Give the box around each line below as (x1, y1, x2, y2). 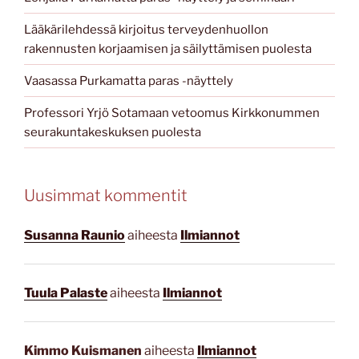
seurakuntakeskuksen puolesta (24, 124, 201, 139)
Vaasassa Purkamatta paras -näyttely (24, 73, 233, 88)
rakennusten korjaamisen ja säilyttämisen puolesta (24, 41, 312, 56)
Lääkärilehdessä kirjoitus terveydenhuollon (24, 22, 268, 37)
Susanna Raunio (24, 227, 125, 243)
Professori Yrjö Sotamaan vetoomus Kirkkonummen (24, 105, 320, 120)
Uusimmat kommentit (24, 186, 188, 206)
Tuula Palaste (24, 284, 107, 301)
